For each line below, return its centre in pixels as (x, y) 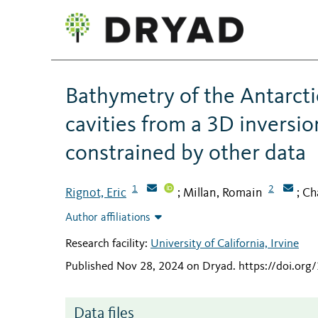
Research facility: (108, 244)
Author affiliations (108, 218)
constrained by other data (186, 154)
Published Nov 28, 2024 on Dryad (149, 266)
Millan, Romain (223, 193)
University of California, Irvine (225, 244)
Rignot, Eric (96, 193)
